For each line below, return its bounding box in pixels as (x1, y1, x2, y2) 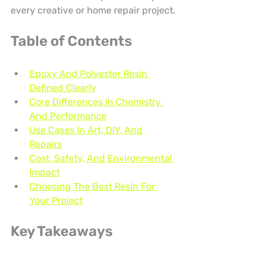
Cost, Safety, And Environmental (29, 153, 174, 164)
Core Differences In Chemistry (29, 96, 163, 108)
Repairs (29, 139, 62, 150)
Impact (29, 167, 60, 178)
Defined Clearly (29, 82, 96, 94)
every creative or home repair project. (11, 5, 176, 16)
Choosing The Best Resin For (29, 181, 157, 193)
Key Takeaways (11, 223, 113, 240)
